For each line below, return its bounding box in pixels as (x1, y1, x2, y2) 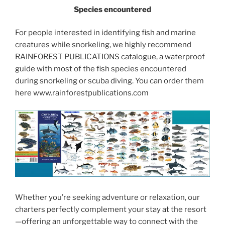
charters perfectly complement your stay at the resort (15, 205, 206, 214)
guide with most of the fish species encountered (15, 64, 186, 74)
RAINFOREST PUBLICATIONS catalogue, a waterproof (15, 52, 205, 62)
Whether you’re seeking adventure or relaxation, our (15, 193, 200, 202)
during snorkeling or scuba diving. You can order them (15, 76, 204, 86)
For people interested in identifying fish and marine (15, 28, 196, 38)
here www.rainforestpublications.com (15, 88, 149, 98)
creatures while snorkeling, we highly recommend (15, 40, 191, 50)
